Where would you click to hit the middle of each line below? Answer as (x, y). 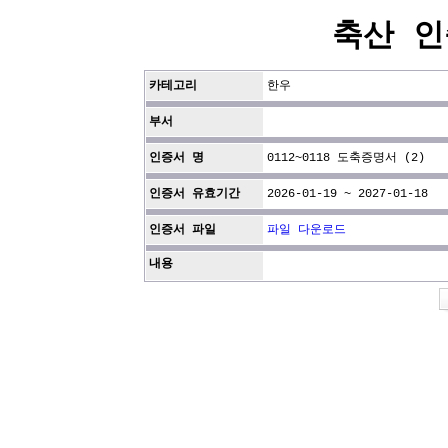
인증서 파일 (182, 230)
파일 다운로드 (306, 230)
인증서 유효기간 (194, 194)
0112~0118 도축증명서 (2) (346, 158)
